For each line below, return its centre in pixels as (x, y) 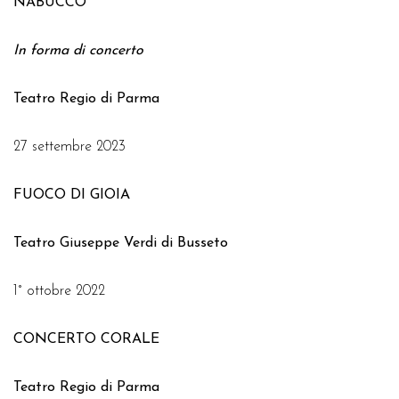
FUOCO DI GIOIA (72, 195)
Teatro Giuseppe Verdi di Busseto (121, 243)
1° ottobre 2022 (59, 291)
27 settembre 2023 (69, 147)
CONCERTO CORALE (86, 339)
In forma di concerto (78, 51)
